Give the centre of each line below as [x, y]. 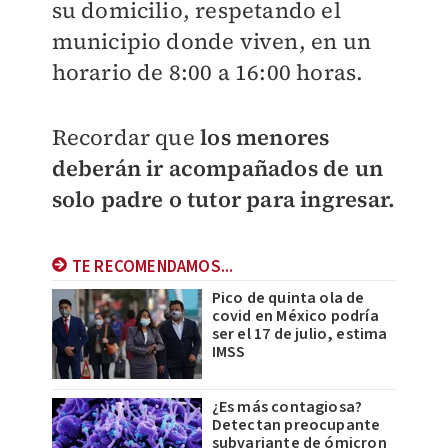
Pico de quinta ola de [288, 298]
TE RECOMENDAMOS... [152, 267]
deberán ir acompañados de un [217, 168]
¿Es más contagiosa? [287, 407]
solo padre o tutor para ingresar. [223, 199]
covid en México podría [295, 316]
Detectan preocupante [296, 425]
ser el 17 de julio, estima [299, 334]
